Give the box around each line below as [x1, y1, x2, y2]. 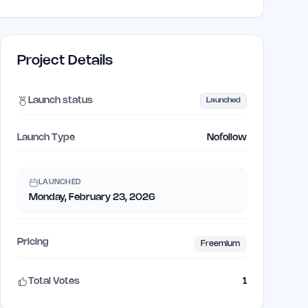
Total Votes [28, 277, 80, 286]
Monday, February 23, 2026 [29, 193, 155, 202]
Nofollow [207, 133, 247, 142]
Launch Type [17, 133, 75, 142]
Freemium [201, 240, 240, 247]
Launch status [28, 96, 93, 105]
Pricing [17, 238, 49, 247]
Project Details [17, 54, 113, 67]
